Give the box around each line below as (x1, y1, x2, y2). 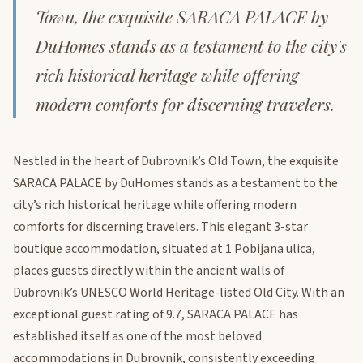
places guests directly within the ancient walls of (13, 262, 284, 280)
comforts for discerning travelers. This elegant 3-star (13, 218, 308, 237)
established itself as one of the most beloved (13, 327, 262, 346)
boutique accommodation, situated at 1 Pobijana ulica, (13, 240, 315, 258)
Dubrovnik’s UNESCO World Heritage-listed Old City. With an (13, 284, 344, 302)
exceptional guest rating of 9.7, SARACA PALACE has (13, 305, 298, 324)
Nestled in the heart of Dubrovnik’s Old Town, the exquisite (13, 152, 339, 171)
